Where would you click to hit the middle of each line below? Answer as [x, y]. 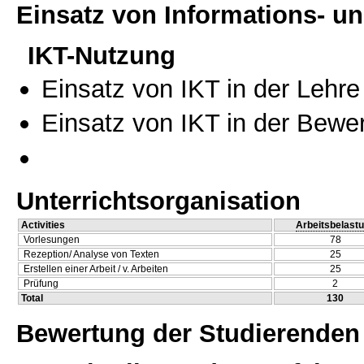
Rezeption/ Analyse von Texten [91, 255]
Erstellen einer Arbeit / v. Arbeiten [96, 269]
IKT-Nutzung [102, 55]
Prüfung [41, 284]
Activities [43, 225]
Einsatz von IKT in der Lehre [201, 88]
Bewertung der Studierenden [188, 333]
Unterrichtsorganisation [158, 201]
